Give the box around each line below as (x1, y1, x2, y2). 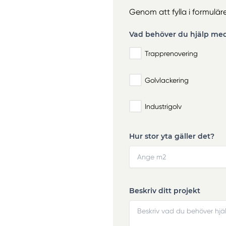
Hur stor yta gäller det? (129, 131, 214, 141)
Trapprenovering (145, 49, 198, 58)
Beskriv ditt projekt (129, 186, 200, 195)
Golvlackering (145, 76, 189, 84)
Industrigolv (145, 102, 182, 111)
